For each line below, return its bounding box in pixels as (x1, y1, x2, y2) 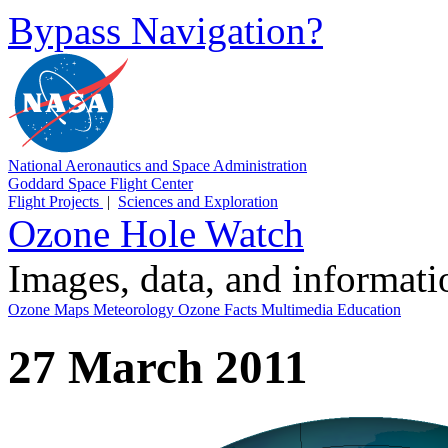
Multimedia (261, 301, 337, 318)
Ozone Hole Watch (8, 212, 304, 255)
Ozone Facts (178, 301, 261, 318)
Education (337, 301, 401, 318)
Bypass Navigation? (8, 9, 323, 52)
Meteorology (93, 301, 178, 318)
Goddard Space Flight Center (8, 175, 193, 192)
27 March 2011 (8, 341, 308, 394)
